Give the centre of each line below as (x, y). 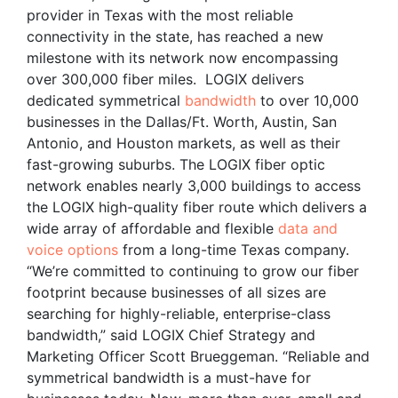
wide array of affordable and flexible (152, 228)
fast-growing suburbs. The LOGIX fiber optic (176, 164)
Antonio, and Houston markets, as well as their (183, 143)
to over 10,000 (307, 100)
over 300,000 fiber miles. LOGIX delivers (165, 79)
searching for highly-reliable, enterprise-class (179, 313)
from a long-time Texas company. (234, 249)
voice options (72, 249)
